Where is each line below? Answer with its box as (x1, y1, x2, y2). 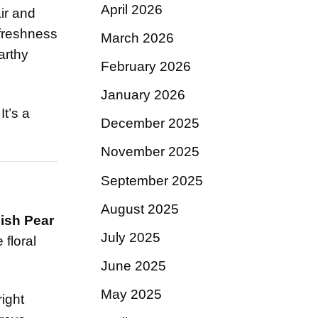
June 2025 (101, 258, 166, 273)
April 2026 (101, 1, 163, 17)
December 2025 (101, 116, 199, 131)
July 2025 (101, 229, 160, 245)
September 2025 (101, 172, 203, 188)
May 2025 (101, 287, 162, 302)
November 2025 (101, 144, 199, 160)
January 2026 (101, 87, 185, 103)
